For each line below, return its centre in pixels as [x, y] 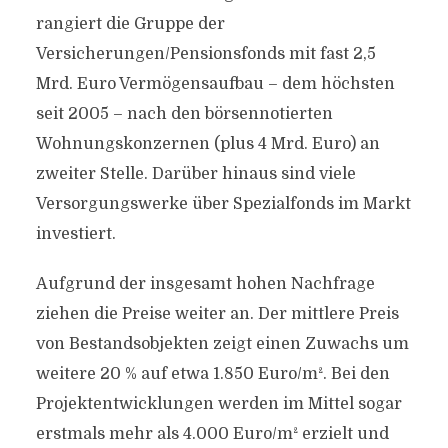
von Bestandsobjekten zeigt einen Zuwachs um [222, 344]
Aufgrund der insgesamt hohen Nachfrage [205, 284]
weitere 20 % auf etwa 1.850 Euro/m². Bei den [212, 374]
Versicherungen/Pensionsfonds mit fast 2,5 [205, 54]
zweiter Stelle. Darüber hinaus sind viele [195, 174]
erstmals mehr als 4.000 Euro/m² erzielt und [212, 434]
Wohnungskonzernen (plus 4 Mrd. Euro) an [207, 144]
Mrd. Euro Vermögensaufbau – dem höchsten [215, 84]
